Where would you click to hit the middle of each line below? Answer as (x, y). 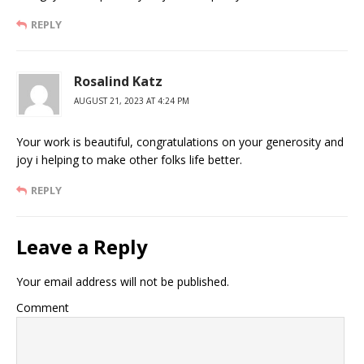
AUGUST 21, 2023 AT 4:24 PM (132, 101)
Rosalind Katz (118, 82)
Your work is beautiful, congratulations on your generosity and (180, 142)
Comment (43, 308)
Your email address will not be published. (123, 282)
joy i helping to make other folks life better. (129, 160)
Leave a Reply (82, 247)
